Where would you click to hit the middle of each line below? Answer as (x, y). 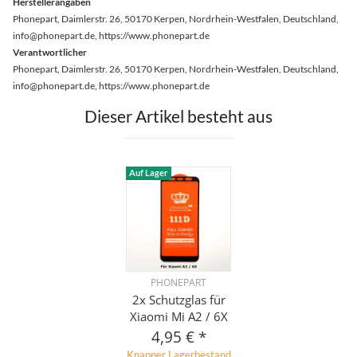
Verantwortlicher (50, 52)
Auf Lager (148, 173)
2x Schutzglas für (178, 299)
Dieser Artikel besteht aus (178, 116)
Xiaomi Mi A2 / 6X (178, 316)
